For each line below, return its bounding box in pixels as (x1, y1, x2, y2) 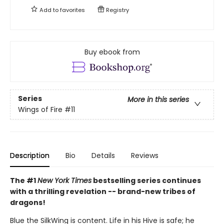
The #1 (10, 175, 37, 185)
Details (91, 150, 115, 160)
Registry (104, 5, 129, 14)
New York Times (37, 175, 91, 185)
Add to (38, 5, 60, 14)
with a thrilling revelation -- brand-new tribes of (10, 186, 195, 196)
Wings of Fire (18, 104, 62, 115)
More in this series (127, 94, 189, 105)
